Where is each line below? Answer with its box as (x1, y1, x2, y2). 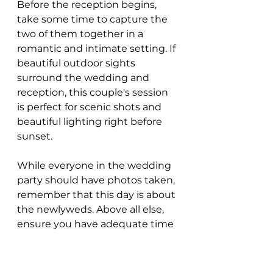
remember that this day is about (17, 188, 178, 200)
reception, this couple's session (17, 86, 171, 98)
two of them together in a (17, 27, 146, 40)
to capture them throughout (17, 232, 161, 244)
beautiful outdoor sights (17, 57, 138, 69)
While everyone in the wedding (17, 159, 174, 171)
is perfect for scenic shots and (17, 101, 164, 113)
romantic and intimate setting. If (17, 42, 178, 54)
